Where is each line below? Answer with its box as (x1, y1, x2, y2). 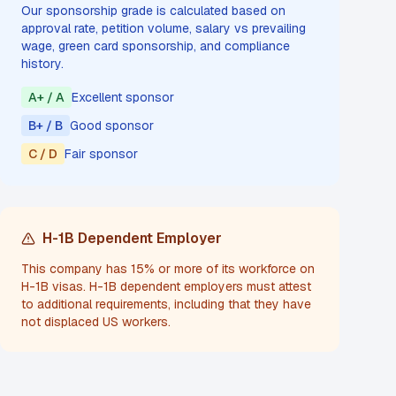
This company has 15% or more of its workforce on (21, 261, 315, 277)
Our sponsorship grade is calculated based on (21, 3, 286, 19)
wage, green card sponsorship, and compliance (21, 38, 290, 54)
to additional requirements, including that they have (21, 296, 311, 312)
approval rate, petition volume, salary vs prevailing (21, 20, 306, 36)
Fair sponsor (65, 146, 138, 162)
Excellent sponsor (72, 89, 174, 105)
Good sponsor (70, 118, 154, 133)
